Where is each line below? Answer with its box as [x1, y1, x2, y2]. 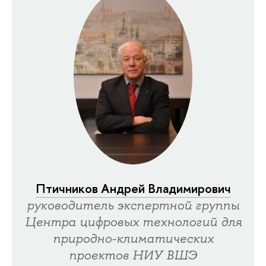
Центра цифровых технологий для [24, 214, 242, 231]
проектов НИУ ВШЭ [69, 247, 197, 264]
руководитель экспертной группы [27, 197, 239, 214]
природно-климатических [52, 230, 214, 248]
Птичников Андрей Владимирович [35, 180, 231, 198]
